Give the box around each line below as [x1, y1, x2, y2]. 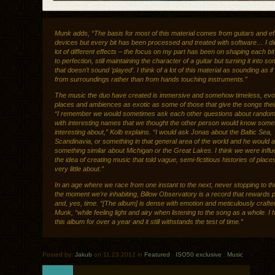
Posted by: [42, 251, 75, 258]
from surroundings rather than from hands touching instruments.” [55, 76, 247, 83]
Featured [144, 251, 170, 258]
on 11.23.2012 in [92, 251, 144, 258]
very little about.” [55, 165, 104, 173]
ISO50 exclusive [176, 251, 222, 258]
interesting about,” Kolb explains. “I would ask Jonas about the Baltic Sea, [55, 128, 272, 136]
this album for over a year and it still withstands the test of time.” [55, 218, 243, 226]
